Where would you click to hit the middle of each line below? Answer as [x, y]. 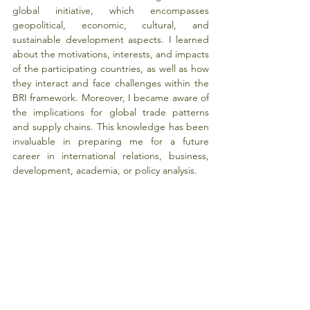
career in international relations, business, [111, 155]
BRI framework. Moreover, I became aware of [111, 97]
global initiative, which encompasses [111, 10]
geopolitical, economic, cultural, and [111, 25]
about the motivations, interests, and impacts [111, 54]
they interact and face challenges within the [111, 83]
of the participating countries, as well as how [111, 68]
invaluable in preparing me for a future [111, 141]
